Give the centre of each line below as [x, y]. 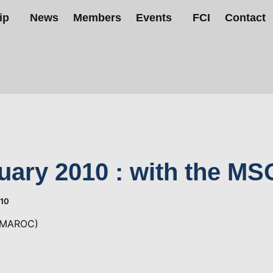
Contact [246, 18]
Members [97, 18]
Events [154, 18]
